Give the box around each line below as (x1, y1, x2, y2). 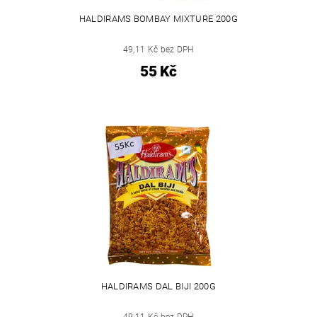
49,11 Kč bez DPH (122, 45, 194, 55)
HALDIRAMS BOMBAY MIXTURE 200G (79, 13, 238, 25)
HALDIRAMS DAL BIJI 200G (100, 281, 216, 292)
